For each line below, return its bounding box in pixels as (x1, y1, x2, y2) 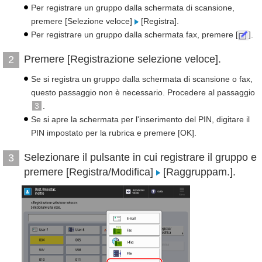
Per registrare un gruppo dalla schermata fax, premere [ (31, 30, 238, 39)
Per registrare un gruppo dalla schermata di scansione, (31, 3, 235, 12)
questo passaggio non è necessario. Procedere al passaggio (31, 88, 255, 97)
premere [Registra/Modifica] (24, 166, 156, 178)
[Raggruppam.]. (160, 166, 236, 178)
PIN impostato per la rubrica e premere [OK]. (31, 128, 196, 137)
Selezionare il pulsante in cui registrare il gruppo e (24, 151, 257, 163)
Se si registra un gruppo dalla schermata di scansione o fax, (31, 74, 253, 84)
